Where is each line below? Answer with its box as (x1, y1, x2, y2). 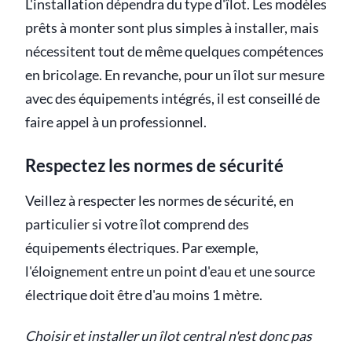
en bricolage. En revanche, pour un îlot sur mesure (25, 66, 324, 83)
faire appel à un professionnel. (25, 113, 207, 130)
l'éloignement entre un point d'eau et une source (25, 262, 315, 280)
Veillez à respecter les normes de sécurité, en (25, 192, 294, 209)
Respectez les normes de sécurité (25, 154, 284, 176)
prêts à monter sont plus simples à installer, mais (25, 19, 319, 36)
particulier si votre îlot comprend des (25, 215, 249, 233)
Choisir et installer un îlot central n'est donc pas (25, 327, 312, 344)
